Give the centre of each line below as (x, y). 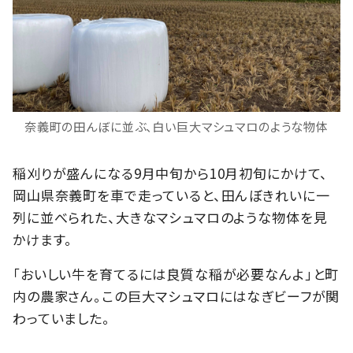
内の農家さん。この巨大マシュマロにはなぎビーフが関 (176, 295)
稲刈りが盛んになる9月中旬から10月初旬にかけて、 (171, 173)
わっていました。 (61, 318)
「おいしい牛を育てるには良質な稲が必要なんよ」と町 (176, 273)
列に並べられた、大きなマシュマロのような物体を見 (170, 217)
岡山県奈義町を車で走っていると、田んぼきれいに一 (171, 195)
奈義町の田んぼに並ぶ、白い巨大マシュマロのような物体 (176, 126)
